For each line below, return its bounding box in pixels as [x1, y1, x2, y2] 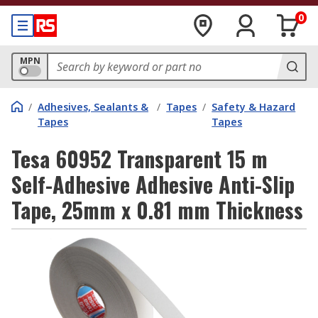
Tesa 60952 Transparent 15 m [11, 143, 268, 175]
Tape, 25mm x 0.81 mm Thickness [11, 194, 303, 226]
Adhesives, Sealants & [38, 100, 148, 114]
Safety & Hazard [212, 100, 296, 114]
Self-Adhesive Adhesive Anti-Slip [11, 168, 295, 200]
